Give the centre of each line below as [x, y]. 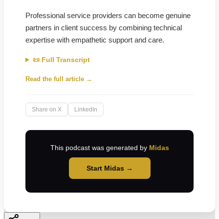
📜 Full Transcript [61, 60]
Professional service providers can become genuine [108, 15]
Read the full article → [59, 79]
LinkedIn [86, 109]
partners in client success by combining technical [104, 28]
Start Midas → [109, 168]
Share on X [47, 109]
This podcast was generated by [99, 148]
